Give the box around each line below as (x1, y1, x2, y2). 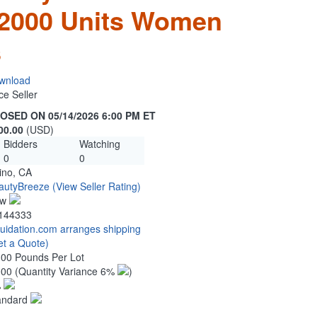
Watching (79, 137, 120, 151)
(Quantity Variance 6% (15, 264, 117, 279)
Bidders (3, 137, 38, 151)
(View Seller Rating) (52, 179, 141, 194)
